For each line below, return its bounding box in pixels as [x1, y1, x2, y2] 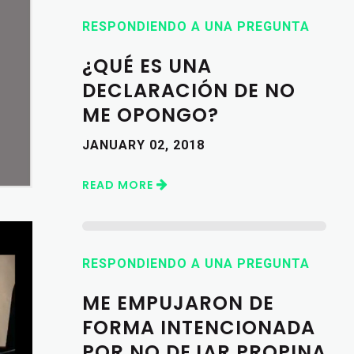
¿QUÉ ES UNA [81, 52, 212, 79]
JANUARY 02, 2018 [81, 137, 205, 153]
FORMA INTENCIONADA [81, 314, 315, 341]
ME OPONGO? [81, 101, 219, 128]
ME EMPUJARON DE [81, 289, 274, 316]
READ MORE [81, 176, 156, 193]
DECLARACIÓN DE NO [81, 77, 296, 104]
